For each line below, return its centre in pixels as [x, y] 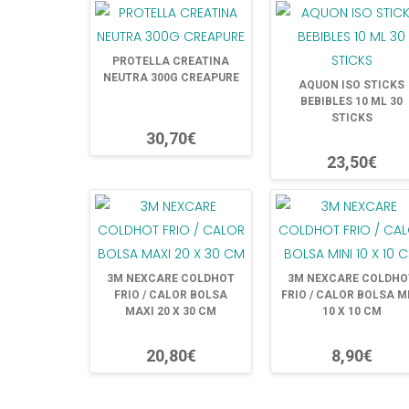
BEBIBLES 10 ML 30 [351, 101]
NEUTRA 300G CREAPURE [171, 78]
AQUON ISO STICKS [351, 85]
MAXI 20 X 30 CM [171, 311]
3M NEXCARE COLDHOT [171, 278]
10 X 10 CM [351, 311]
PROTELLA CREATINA [171, 61]
